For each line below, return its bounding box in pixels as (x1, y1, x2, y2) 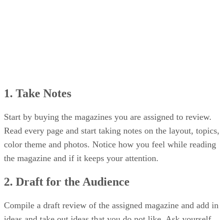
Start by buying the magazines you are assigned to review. (4, 111, 212, 122)
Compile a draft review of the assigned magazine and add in (4, 200, 219, 210)
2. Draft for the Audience (4, 175, 130, 188)
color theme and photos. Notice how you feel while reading (4, 139, 216, 149)
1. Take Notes (4, 86, 71, 100)
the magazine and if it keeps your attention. (4, 153, 159, 163)
